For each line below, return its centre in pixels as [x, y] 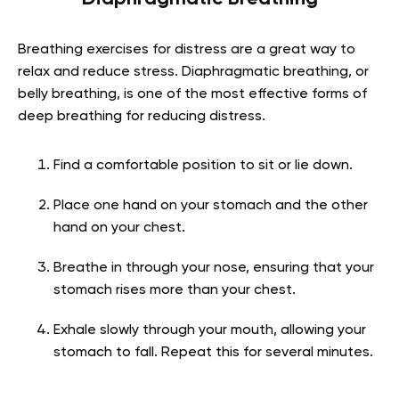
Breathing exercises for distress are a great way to [187, 50]
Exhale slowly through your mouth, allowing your [210, 331]
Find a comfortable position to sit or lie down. [203, 166]
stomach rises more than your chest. [175, 291]
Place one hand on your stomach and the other [211, 206]
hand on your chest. [119, 228]
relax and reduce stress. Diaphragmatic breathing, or [193, 73]
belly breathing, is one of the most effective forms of [192, 95]
